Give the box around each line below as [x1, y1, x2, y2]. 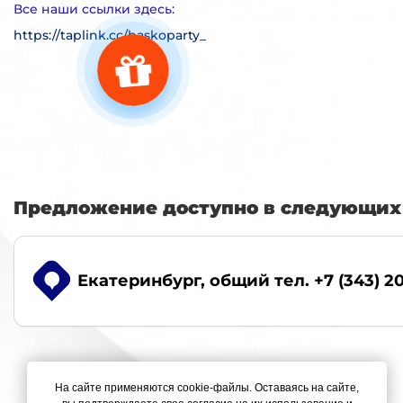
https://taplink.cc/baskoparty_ [13, 26, 206, 43]
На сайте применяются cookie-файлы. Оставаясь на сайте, [55, 381, 359, 394]
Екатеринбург [77, 270, 201, 291]
